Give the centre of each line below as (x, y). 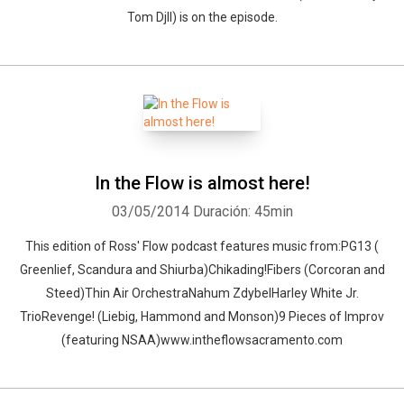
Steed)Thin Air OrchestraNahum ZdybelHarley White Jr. (202, 293)
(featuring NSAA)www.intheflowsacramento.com (202, 340)
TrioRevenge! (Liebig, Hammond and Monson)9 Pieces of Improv (202, 317)
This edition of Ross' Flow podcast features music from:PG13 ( (202, 246)
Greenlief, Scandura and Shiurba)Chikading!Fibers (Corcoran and (202, 270)
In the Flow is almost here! (202, 183)
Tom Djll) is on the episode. (202, 17)
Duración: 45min (243, 211)
